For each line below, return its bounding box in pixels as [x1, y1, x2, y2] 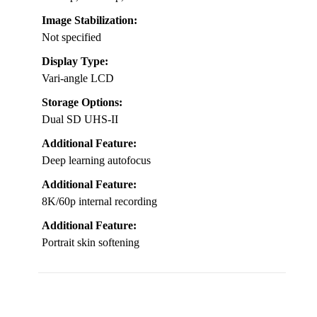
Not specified [42, 30, 101, 43]
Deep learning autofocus [42, 154, 151, 166]
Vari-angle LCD [42, 71, 114, 84]
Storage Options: [42, 96, 122, 108]
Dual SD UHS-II [42, 113, 118, 125]
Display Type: [42, 54, 108, 67]
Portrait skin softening [42, 236, 139, 248]
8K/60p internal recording [42, 195, 157, 207]
